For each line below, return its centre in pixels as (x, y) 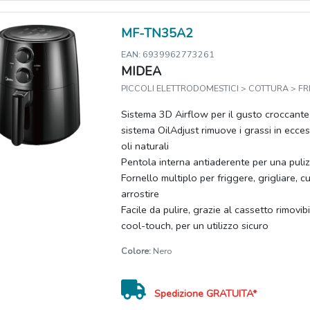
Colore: (136, 251)
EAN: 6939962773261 (168, 55)
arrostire (140, 194)
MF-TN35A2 (157, 34)
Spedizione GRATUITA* (206, 294)
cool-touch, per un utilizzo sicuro (197, 226)
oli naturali (145, 146)
